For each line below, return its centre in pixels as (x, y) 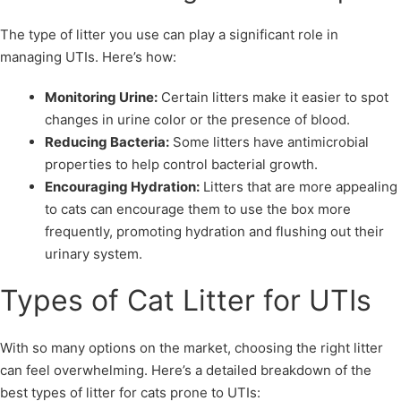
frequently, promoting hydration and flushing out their (214, 231)
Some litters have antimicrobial (269, 141)
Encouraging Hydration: (122, 186)
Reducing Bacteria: (107, 141)
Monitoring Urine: (101, 97)
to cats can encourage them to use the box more (198, 209)
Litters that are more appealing (299, 186)
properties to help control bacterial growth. (181, 164)
